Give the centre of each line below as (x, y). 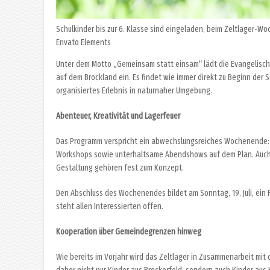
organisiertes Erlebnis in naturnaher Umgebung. (134, 91)
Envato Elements (83, 43)
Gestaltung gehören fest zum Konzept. (120, 168)
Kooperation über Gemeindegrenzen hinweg (129, 232)
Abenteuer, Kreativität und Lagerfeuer (118, 116)
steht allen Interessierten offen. (110, 207)
